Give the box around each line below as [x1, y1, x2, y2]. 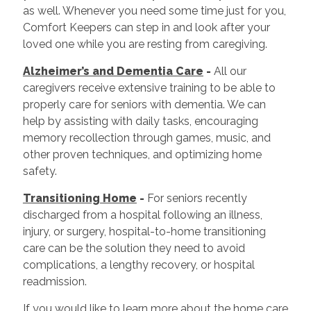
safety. [22, 164, 57, 178]
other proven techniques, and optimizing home [22, 147, 262, 161]
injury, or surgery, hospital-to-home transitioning [22, 224, 266, 238]
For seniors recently [146, 191, 247, 205]
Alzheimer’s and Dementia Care [22, 64, 203, 78]
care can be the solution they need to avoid [22, 241, 245, 255]
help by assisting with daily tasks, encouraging [22, 114, 258, 128]
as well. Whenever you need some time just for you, [22, 3, 286, 17]
